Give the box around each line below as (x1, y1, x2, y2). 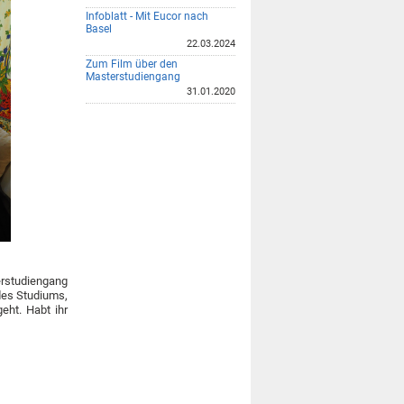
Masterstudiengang (86, 69, 180, 83)
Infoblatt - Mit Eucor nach (86, 9, 208, 23)
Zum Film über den (86, 57, 178, 70)
